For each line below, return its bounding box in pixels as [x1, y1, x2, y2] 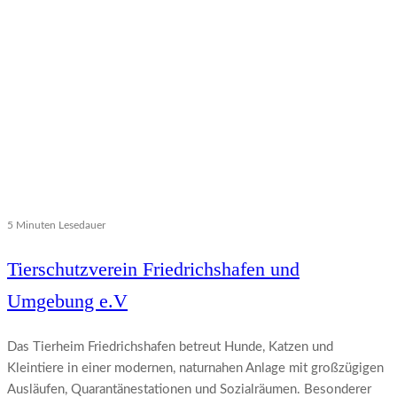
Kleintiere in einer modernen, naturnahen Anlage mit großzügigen [7, 362, 384, 376]
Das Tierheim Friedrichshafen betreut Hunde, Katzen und [7, 340, 333, 354]
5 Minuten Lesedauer [7, 220, 105, 231]
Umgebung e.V [7, 290, 128, 313]
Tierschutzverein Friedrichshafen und [7, 258, 300, 281]
